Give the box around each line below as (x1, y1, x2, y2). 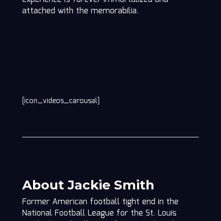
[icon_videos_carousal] (22, 96, 100, 107)
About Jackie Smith (22, 177, 154, 193)
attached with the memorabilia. (22, 5, 139, 18)
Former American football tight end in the (22, 196, 179, 209)
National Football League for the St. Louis (22, 207, 177, 220)
